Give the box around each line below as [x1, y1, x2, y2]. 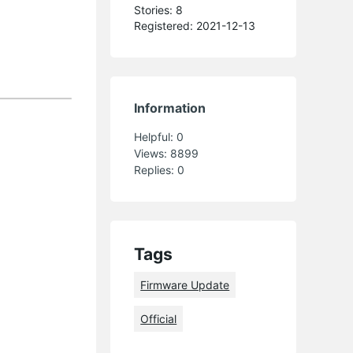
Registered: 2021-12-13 [134, 19, 256, 33]
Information [134, 100, 206, 117]
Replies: [134, 163, 178, 177]
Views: [134, 147, 171, 161]
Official [140, 312, 177, 326]
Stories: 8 [134, 3, 184, 17]
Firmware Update [140, 278, 230, 292]
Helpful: [134, 130, 177, 144]
